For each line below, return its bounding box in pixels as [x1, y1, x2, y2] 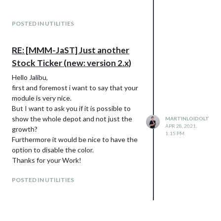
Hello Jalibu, [12, 73, 48, 81]
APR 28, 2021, [165, 123, 197, 129]
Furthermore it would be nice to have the [12, 135, 138, 144]
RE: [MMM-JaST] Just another [12, 44, 129, 55]
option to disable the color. [12, 145, 94, 154]
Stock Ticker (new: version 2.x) [12, 57, 131, 68]
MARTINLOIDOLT [165, 115, 209, 122]
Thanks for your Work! [12, 155, 81, 164]
